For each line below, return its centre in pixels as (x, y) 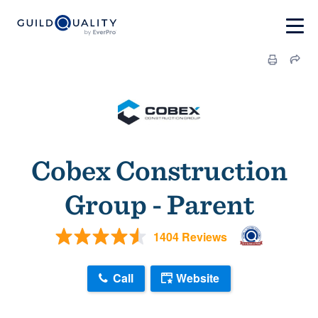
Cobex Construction (159, 170)
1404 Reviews (190, 236)
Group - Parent (159, 204)
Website (198, 278)
